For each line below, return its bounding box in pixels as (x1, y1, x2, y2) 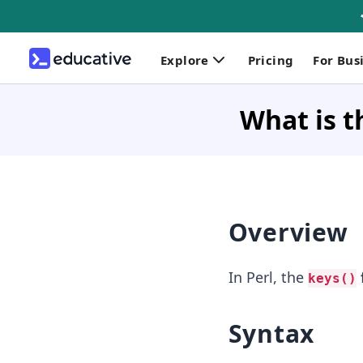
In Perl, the (228, 267, 308, 287)
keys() (307, 271, 357, 286)
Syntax (228, 317, 314, 350)
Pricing (247, 51, 294, 68)
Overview (228, 216, 348, 249)
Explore (160, 51, 209, 68)
